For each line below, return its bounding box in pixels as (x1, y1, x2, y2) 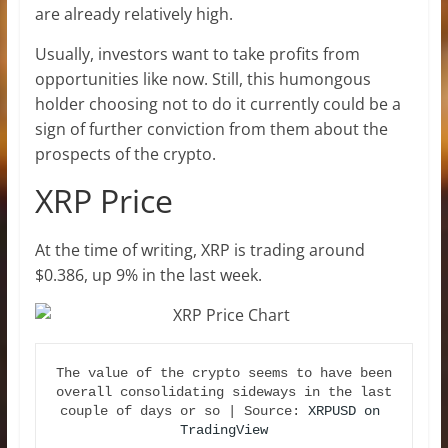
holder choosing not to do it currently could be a (34, 92, 401, 115)
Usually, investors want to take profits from (34, 42, 360, 65)
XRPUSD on (307, 402, 380, 419)
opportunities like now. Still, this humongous (34, 67, 371, 90)
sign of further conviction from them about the (34, 117, 388, 140)
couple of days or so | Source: (59, 402, 308, 419)
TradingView (179, 421, 268, 438)
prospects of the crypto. (34, 142, 216, 165)
